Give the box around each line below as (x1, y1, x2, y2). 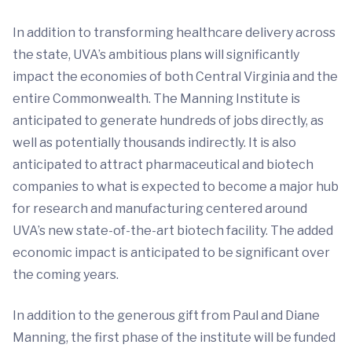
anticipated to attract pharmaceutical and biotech (13, 156, 313, 172)
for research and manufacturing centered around (13, 200, 307, 216)
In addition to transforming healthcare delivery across (13, 24, 335, 40)
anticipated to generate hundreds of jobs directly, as (13, 112, 324, 128)
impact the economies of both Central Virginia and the (13, 68, 338, 84)
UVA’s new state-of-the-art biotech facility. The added (13, 222, 333, 238)
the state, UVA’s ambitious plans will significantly (13, 46, 299, 62)
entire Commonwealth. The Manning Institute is (13, 90, 300, 106)
